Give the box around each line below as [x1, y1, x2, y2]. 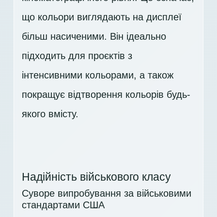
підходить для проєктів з [22, 50, 132, 62]
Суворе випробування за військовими [22, 188, 191, 199]
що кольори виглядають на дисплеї [22, 12, 182, 23]
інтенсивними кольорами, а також [22, 70, 173, 81]
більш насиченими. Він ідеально [22, 31, 166, 42]
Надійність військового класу [22, 170, 171, 184]
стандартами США [22, 200, 105, 211]
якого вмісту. [22, 108, 78, 120]
